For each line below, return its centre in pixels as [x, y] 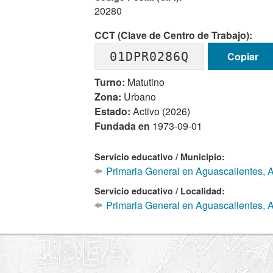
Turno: [110, 82]
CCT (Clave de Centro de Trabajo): [174, 35]
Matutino [145, 82]
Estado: [113, 111]
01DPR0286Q [150, 56]
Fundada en [124, 126]
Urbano [139, 97]
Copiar [243, 56]
